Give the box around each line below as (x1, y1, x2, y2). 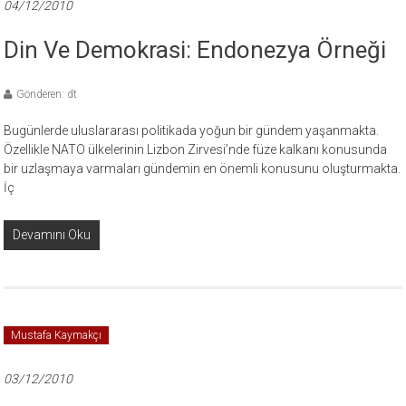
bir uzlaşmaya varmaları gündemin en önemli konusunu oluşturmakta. (4, 161, 401, 176)
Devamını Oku (13, 227, 92, 242)
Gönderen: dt (16, 88, 78, 101)
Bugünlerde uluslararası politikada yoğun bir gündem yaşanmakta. (4, 123, 380, 138)
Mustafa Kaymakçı (11, 329, 102, 342)
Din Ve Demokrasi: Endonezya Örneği (4, 36, 387, 63)
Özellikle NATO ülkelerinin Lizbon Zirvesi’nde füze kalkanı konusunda (4, 142, 388, 157)
